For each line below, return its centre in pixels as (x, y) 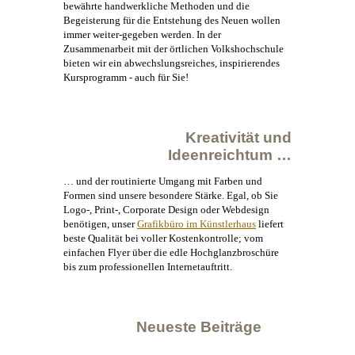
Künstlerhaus (228, 224)
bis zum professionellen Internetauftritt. (148, 267)
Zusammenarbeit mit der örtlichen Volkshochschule (174, 48)
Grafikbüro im (168, 224)
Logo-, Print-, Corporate (116, 210)
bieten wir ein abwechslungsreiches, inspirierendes (172, 63)
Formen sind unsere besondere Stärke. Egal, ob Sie (171, 196)
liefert (270, 224)
